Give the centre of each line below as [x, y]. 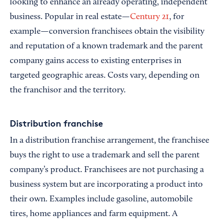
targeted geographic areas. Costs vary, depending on [105, 76]
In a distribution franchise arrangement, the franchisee [109, 141]
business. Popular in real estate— [70, 17]
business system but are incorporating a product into [106, 185]
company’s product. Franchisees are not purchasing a [107, 170]
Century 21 [150, 17]
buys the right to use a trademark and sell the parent [105, 155]
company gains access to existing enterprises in [96, 61]
